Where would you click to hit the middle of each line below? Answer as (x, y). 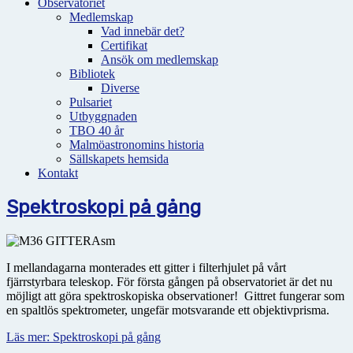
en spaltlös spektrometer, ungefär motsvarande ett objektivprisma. (168, 310)
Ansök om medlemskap (160, 59)
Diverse (120, 88)
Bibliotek (92, 74)
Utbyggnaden (103, 116)
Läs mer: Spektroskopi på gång (84, 336)
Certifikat (124, 45)
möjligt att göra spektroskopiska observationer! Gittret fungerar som (175, 295)
